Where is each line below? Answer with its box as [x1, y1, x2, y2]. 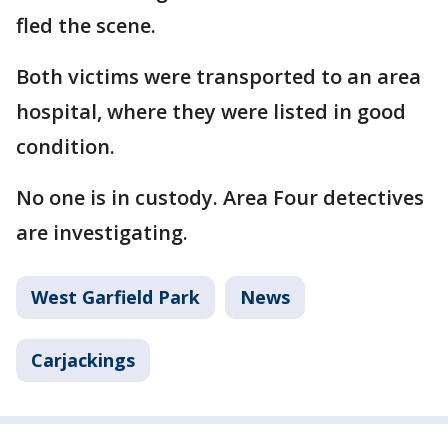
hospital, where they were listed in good [16, 98, 406, 125]
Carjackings [31, 348, 135, 372]
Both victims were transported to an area [16, 63, 421, 90]
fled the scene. [16, 12, 156, 39]
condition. [16, 133, 115, 160]
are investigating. [16, 219, 193, 246]
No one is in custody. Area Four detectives [16, 184, 424, 211]
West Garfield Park [31, 285, 200, 309]
